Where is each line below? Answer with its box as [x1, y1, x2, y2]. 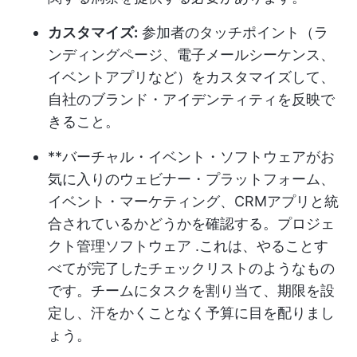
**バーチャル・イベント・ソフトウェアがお [48, 148, 335, 165]
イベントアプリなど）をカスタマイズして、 [48, 69, 335, 85]
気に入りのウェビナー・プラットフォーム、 [48, 171, 335, 187]
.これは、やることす [191, 237, 328, 254]
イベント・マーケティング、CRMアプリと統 [48, 193, 339, 210]
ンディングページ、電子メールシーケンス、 [48, 46, 335, 63]
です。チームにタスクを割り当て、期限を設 [48, 282, 335, 299]
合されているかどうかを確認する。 [48, 215, 277, 232]
